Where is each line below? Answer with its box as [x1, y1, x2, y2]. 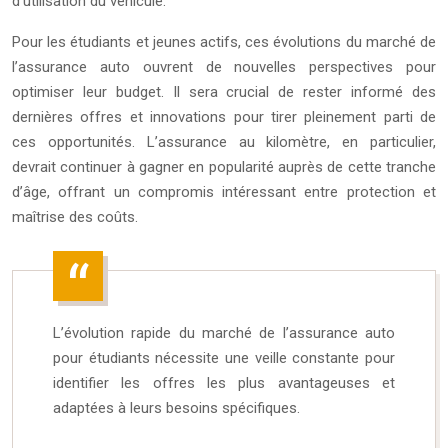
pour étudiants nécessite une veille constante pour [53, 349, 395, 368]
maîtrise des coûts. [12, 208, 138, 227]
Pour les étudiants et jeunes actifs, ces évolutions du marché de [12, 33, 436, 52]
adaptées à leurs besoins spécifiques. [53, 399, 300, 418]
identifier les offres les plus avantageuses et [53, 374, 395, 393]
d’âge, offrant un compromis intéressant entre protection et [12, 183, 436, 202]
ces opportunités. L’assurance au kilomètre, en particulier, [12, 133, 436, 152]
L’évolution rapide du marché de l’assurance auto [53, 324, 395, 343]
